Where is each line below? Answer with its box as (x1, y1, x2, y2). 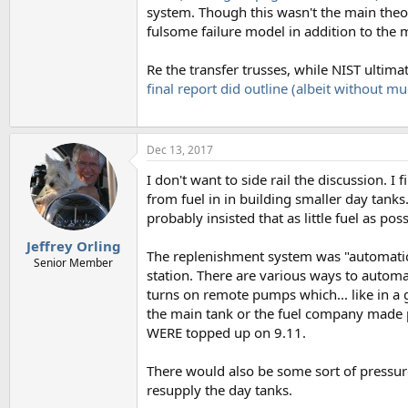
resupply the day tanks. (147, 380, 292, 399)
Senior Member (34, 255, 113, 270)
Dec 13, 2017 (147, 141, 213, 158)
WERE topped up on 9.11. (147, 322, 306, 342)
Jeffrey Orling (25, 237, 121, 255)
